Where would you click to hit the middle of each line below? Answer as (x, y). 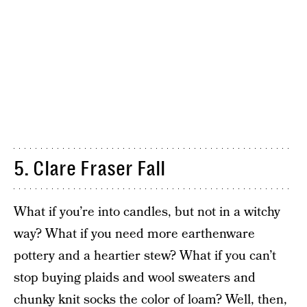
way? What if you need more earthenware (134, 234)
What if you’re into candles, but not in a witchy (147, 212)
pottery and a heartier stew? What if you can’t (145, 256)
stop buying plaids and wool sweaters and (135, 278)
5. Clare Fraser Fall (89, 169)
